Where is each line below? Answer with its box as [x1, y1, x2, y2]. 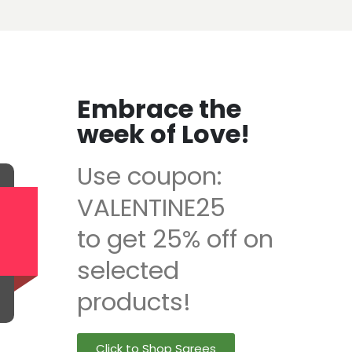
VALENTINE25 [76, 190, 225, 225]
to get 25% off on [76, 222, 273, 257]
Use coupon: [76, 159, 222, 194]
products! [76, 284, 191, 320]
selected [76, 253, 179, 288]
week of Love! [76, 116, 250, 152]
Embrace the [76, 91, 241, 127]
